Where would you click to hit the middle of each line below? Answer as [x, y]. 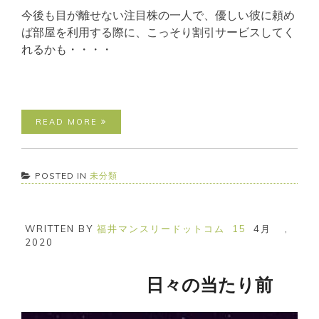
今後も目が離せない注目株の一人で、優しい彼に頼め [158, 15]
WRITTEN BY [61, 228]
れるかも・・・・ [67, 49]
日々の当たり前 [147, 284]
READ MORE [68, 121]
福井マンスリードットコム [161, 228]
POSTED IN [62, 175]
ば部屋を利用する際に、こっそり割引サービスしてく [158, 32]
